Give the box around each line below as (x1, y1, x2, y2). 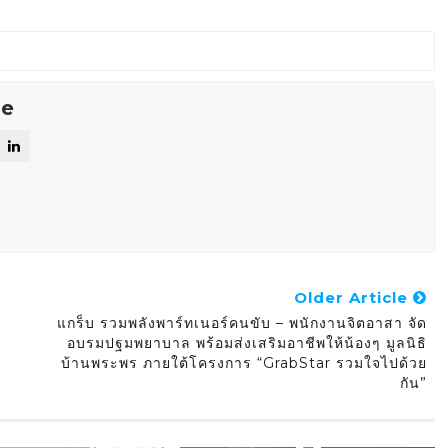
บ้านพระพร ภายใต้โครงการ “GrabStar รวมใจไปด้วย (60, 354, 427, 373)
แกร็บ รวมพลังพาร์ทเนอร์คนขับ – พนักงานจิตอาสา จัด (56, 314, 427, 333)
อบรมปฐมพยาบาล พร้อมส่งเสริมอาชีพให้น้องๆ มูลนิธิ (66, 334, 427, 353)
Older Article (293, 288, 413, 308)
